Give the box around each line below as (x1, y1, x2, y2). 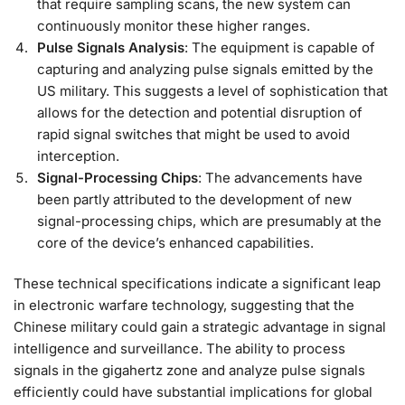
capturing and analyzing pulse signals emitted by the (37, 61, 373, 79)
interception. (37, 147, 119, 165)
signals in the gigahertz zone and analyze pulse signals (14, 362, 365, 380)
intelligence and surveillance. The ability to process (14, 340, 345, 358)
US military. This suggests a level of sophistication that (37, 82, 388, 100)
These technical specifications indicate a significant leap (14, 275, 381, 293)
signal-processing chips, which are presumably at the (37, 212, 381, 231)
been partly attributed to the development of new (37, 191, 352, 209)
